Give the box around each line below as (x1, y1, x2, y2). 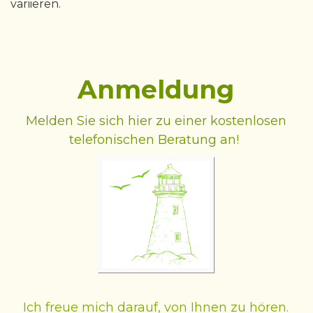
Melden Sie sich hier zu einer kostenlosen (25, 112, 286, 129)
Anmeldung (78, 73, 234, 105)
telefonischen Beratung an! (69, 131, 242, 147)
